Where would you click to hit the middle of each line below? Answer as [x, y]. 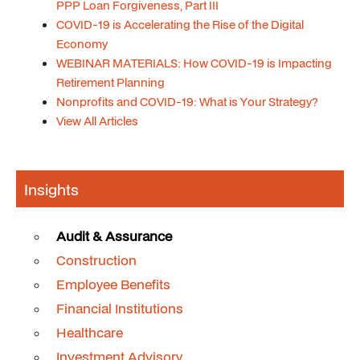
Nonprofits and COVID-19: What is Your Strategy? [187, 102]
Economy [82, 44]
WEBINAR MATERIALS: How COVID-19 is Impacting [194, 63]
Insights [51, 189]
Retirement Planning [110, 82]
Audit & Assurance [114, 236]
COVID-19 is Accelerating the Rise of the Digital [180, 25]
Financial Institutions [120, 308]
